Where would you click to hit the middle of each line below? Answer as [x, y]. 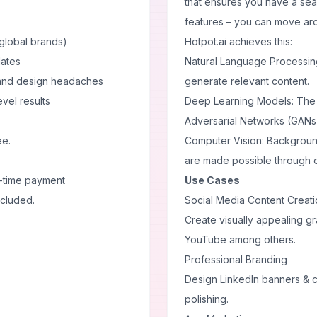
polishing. [207, 299]
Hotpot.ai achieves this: [238, 41]
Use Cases [212, 180]
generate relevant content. [247, 81]
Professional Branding [236, 259]
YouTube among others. [240, 240]
